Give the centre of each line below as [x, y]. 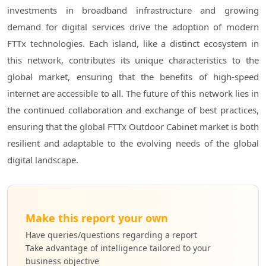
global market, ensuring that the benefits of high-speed [133, 77]
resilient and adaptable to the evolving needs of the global [133, 143]
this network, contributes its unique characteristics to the [133, 60]
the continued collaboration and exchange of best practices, [133, 110]
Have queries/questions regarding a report [111, 235]
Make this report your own [97, 218]
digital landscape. [43, 160]
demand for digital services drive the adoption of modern [133, 27]
